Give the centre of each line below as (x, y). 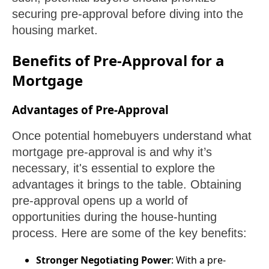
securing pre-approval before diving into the (128, 14)
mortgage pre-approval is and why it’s (112, 152)
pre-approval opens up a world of (100, 201)
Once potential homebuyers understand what (132, 136)
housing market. (55, 30)
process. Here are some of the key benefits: (129, 233)
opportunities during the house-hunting (114, 217)
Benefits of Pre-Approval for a (118, 60)
